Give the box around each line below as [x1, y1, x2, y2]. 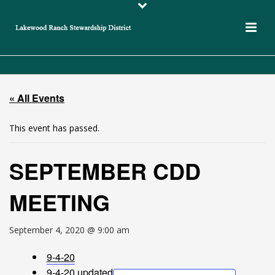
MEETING [9, 186, 110, 218]
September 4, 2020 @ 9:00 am [9, 224, 130, 236]
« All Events [9, 91, 64, 105]
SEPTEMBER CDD [9, 155, 201, 187]
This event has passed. [9, 122, 99, 134]
